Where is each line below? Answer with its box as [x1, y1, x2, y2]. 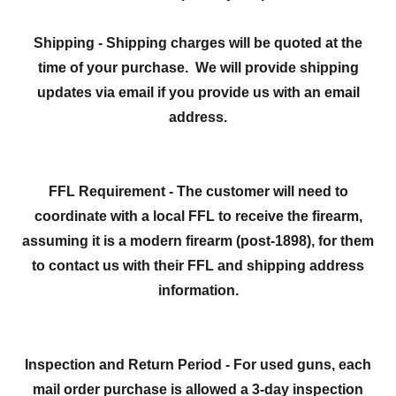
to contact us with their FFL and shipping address [32, 258, 364, 273]
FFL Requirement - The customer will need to [48, 184, 348, 199]
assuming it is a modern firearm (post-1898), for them [22, 233, 374, 248]
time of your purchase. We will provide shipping [37, 60, 359, 75]
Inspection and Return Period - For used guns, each [25, 357, 371, 372]
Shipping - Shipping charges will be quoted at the [34, 35, 362, 50]
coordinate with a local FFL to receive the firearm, [34, 209, 362, 224]
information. [157, 283, 239, 298]
